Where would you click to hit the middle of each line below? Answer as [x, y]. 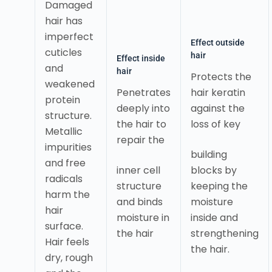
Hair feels [67, 242]
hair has [63, 21]
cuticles [63, 53]
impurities [68, 148]
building [209, 155]
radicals [63, 179]
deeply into [143, 109]
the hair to [141, 124]
